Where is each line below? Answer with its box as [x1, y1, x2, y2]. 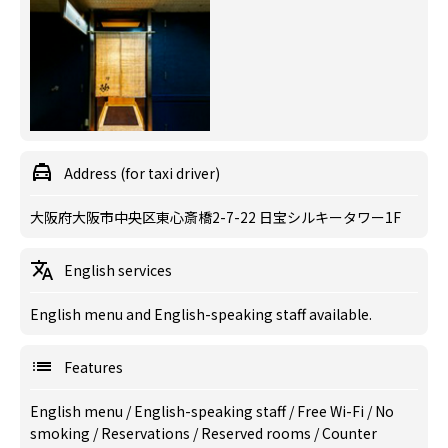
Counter [322, 423, 377, 443]
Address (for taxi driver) [64, 163, 220, 183]
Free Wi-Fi [297, 401, 367, 421]
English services [64, 260, 172, 280]
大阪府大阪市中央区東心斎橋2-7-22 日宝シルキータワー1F [30, 207, 401, 227]
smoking [30, 423, 93, 443]
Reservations [101, 423, 193, 443]
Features [64, 357, 123, 377]
